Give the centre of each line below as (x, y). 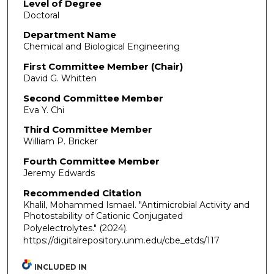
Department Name (69, 35)
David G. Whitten (60, 78)
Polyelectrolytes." (61, 228)
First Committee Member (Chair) (103, 66)
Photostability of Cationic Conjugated (103, 216)
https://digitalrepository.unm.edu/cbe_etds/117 (121, 240)
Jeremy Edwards (59, 173)
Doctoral (41, 15)
